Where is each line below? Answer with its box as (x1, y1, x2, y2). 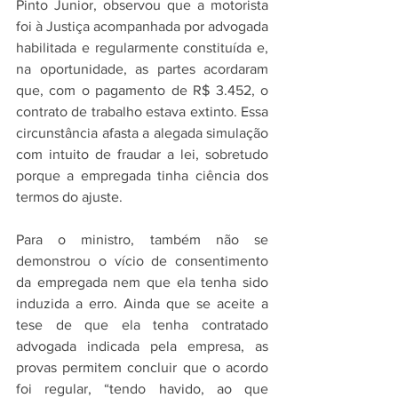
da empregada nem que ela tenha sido (16, 275, 268, 290)
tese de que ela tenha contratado (16, 317, 268, 332)
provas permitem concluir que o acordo (16, 360, 268, 375)
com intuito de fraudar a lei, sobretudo (16, 147, 268, 162)
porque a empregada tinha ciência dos (16, 168, 268, 183)
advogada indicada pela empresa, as (16, 338, 268, 354)
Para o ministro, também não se (16, 232, 268, 247)
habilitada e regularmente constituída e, (16, 40, 268, 55)
